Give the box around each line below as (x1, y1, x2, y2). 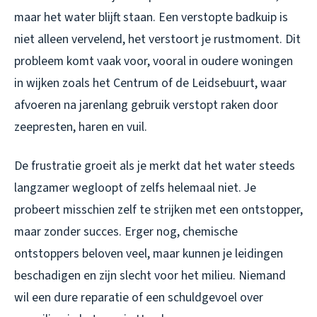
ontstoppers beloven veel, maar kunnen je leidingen (14, 245, 283, 263)
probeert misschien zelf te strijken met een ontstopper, (14, 201, 303, 219)
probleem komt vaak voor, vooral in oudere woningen (14, 52, 293, 71)
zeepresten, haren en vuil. (14, 118, 147, 137)
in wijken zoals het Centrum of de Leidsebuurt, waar (14, 74, 287, 93)
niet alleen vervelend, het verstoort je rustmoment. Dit (14, 30, 301, 49)
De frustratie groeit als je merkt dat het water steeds (14, 157, 295, 175)
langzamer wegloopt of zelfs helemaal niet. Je (14, 179, 256, 197)
